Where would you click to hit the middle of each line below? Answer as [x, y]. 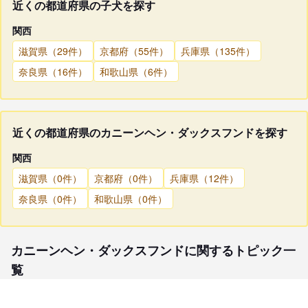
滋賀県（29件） [53, 51]
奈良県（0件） [50, 198]
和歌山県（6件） [136, 71]
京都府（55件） [134, 51]
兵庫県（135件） [218, 51]
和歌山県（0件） [131, 198]
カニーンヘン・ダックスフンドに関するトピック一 [153, 250]
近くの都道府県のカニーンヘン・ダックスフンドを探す [150, 132]
